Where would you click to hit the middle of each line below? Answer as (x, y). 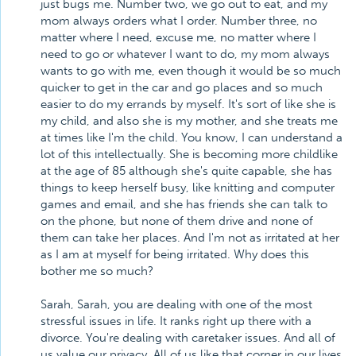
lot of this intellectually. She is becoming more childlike (189, 154)
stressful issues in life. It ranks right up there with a (176, 321)
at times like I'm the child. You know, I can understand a (192, 137)
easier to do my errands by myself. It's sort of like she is (188, 104)
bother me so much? (97, 271)
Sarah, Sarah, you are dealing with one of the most (176, 304)
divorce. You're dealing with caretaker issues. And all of (188, 338)
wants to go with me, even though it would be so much (191, 71)
